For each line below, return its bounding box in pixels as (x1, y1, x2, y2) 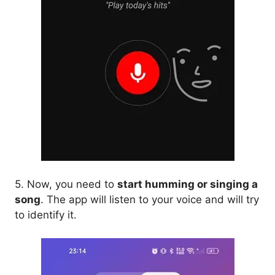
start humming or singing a (117, 177, 258, 190)
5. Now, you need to (15, 177, 117, 190)
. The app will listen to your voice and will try (41, 193, 259, 206)
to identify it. (15, 208, 77, 221)
